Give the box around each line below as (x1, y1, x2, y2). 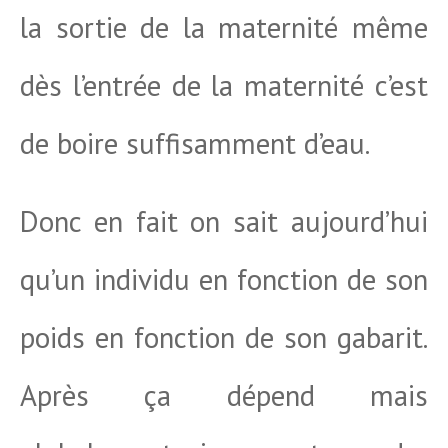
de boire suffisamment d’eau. (20, 124, 370, 162)
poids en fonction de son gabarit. (20, 318, 428, 356)
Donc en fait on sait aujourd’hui (20, 202, 428, 240)
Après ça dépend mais (20, 376, 428, 414)
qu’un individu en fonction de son (20, 260, 428, 298)
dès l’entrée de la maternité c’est (20, 66, 428, 104)
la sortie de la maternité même (20, 8, 428, 46)
